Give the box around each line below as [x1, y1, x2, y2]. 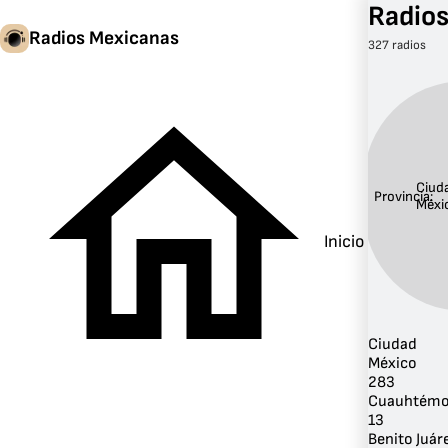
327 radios [368, 37, 426, 53]
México [368, 354, 417, 374]
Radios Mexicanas [28, 26, 179, 50]
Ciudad [368, 335, 417, 355]
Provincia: [374, 187, 434, 205]
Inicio [324, 230, 364, 252]
